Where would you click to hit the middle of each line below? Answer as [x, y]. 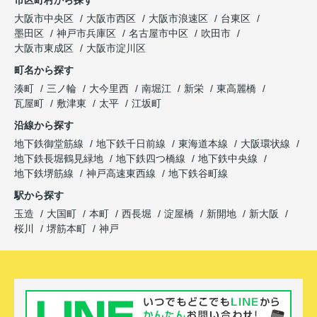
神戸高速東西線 [122, 173]
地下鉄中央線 [229, 158]
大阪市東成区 [44, 48]
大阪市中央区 [44, 18]
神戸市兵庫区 [86, 33]
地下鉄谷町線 [198, 173]
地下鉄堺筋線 [45, 173]
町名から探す [44, 70]
